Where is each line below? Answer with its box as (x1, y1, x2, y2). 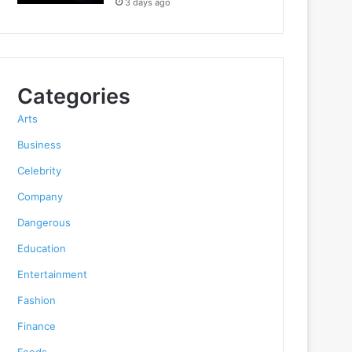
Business (17, 138, 62, 151)
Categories (17, 83, 131, 109)
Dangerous (17, 216, 71, 229)
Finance (17, 320, 57, 332)
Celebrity (17, 164, 62, 177)
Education (17, 242, 67, 255)
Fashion (17, 294, 57, 306)
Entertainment (17, 268, 88, 280)
